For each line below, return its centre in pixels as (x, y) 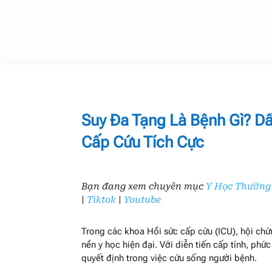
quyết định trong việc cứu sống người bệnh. (169, 258)
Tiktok (102, 200)
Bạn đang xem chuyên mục (144, 187)
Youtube (143, 200)
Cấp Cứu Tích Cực (143, 142)
